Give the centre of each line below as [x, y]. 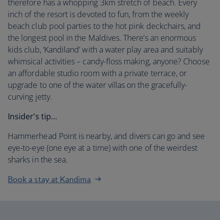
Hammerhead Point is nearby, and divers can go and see [107, 136]
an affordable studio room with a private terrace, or [97, 73]
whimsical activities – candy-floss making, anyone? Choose [109, 61]
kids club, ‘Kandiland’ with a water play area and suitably [105, 50]
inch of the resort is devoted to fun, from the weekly [98, 14]
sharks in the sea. [38, 160]
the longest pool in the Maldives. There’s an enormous [102, 38]
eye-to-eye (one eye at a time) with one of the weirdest [103, 148]
